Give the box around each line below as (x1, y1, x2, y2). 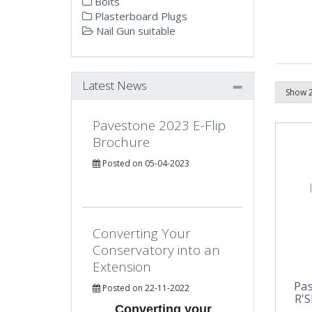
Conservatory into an (93, 241, 220, 259)
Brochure (93, 133, 150, 151)
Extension (93, 258, 151, 276)
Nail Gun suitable (93, 24, 175, 38)
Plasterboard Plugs (92, 9, 187, 23)
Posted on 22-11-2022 (100, 282, 189, 294)
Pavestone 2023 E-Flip (93, 116, 226, 134)
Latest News (82, 77, 147, 93)
